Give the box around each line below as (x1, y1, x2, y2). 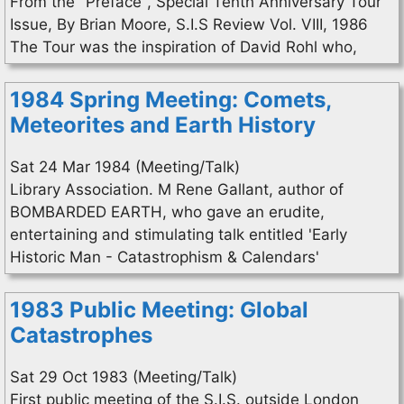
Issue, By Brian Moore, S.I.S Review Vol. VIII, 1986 (10, 15, 368, 33)
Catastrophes (10, 322, 152, 348)
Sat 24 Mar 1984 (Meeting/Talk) (10, 158, 240, 176)
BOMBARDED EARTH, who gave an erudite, (10, 203, 325, 221)
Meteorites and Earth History (10, 112, 316, 138)
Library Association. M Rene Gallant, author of (10, 180, 344, 198)
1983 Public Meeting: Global (10, 297, 308, 323)
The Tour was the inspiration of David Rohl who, (10, 38, 357, 56)
